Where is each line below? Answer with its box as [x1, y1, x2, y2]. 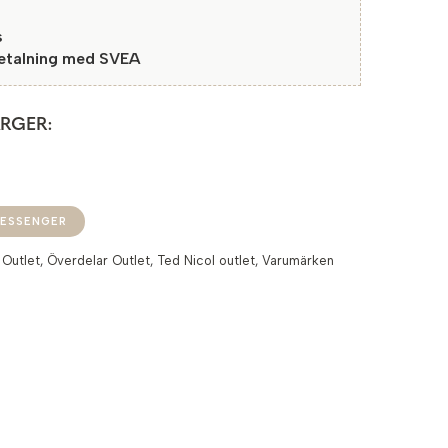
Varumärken [262, 253, 335, 268]
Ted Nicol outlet [157, 253, 256, 268]
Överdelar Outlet [47, 253, 151, 268]
